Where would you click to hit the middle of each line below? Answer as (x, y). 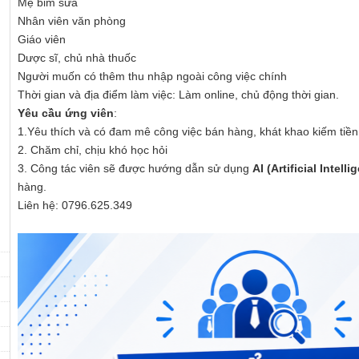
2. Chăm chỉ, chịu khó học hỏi (93, 150)
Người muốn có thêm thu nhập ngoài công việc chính (152, 77)
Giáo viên (42, 40)
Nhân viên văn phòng (72, 21)
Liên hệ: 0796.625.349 (75, 206)
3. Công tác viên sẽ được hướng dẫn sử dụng (135, 169)
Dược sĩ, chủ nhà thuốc (77, 58)
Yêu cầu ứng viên (66, 113)
